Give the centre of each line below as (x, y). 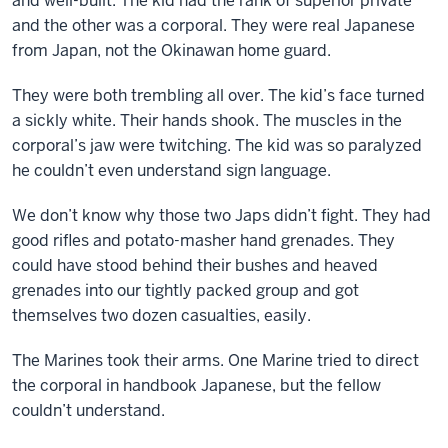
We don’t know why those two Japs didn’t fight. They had (221, 215)
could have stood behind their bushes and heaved (195, 265)
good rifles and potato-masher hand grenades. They (203, 240)
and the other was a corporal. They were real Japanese (213, 25)
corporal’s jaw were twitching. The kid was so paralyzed (217, 145)
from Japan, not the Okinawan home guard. (171, 50)
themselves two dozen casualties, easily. (161, 315)
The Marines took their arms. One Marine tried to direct (215, 360)
